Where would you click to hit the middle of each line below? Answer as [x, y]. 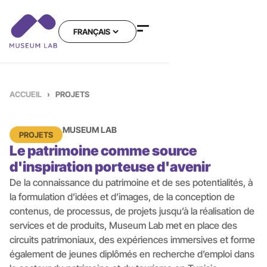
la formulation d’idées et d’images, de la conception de [122, 197]
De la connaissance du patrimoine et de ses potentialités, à [131, 182]
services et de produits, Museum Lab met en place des [123, 225]
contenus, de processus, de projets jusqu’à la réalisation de [132, 211]
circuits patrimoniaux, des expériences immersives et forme [132, 240]
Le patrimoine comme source [103, 151]
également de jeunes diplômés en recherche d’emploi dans [132, 254]
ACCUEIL [26, 94]
